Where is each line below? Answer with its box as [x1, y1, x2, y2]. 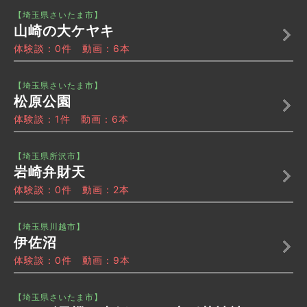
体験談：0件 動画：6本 [14, 42, 130, 55]
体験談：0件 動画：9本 [14, 254, 130, 267]
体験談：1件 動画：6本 [14, 113, 129, 125]
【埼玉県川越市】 [14, 221, 85, 232]
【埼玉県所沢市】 [14, 151, 85, 162]
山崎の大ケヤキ [14, 23, 114, 40]
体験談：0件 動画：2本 [14, 184, 130, 196]
